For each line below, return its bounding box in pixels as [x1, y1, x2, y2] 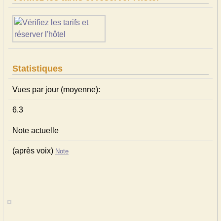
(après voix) [12, 147, 55, 155]
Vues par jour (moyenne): [12, 85, 100, 94]
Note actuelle [12, 126, 59, 135]
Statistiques [12, 64, 63, 74]
